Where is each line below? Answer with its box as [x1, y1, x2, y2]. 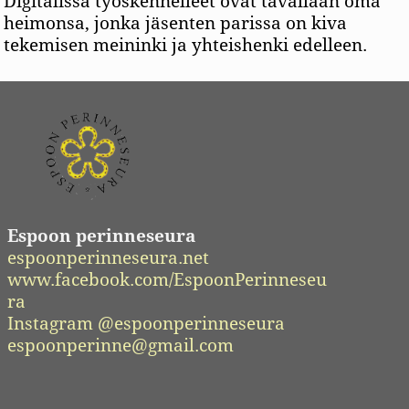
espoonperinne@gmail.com [7, 334, 234, 356]
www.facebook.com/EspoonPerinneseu [7, 268, 327, 290]
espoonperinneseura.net [7, 246, 209, 268]
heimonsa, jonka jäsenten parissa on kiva [4, 13, 348, 35]
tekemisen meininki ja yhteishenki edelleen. [4, 35, 368, 57]
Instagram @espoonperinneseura [7, 312, 285, 334]
